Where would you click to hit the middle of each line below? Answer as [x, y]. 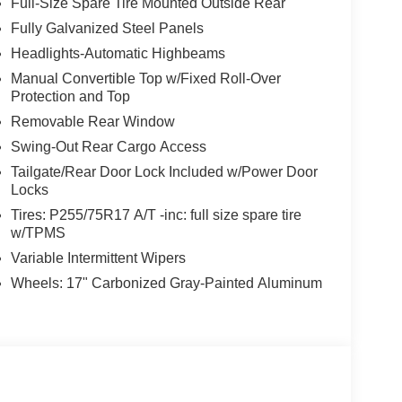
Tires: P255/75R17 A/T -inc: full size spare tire [156, 215]
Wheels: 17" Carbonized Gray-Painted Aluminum [166, 284]
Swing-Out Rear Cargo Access [108, 147]
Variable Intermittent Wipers [98, 258]
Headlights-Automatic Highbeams [118, 54]
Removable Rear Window [92, 122]
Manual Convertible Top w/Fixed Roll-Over [145, 79]
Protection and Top [70, 97]
